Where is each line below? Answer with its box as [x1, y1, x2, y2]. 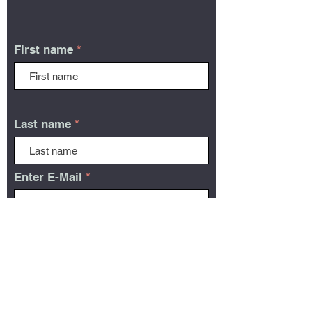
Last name [14, 117, 71, 132]
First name [14, 42, 73, 57]
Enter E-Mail [14, 170, 82, 185]
